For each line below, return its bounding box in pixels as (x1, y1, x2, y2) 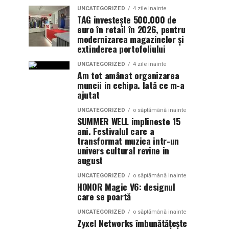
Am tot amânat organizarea (77, 68, 179, 82)
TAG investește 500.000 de (77, 13, 176, 26)
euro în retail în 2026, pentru (77, 22, 186, 36)
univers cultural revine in (77, 144, 169, 157)
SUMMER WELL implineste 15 (77, 114, 180, 128)
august (77, 153, 103, 167)
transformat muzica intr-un (77, 134, 179, 147)
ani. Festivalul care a (77, 124, 154, 138)
